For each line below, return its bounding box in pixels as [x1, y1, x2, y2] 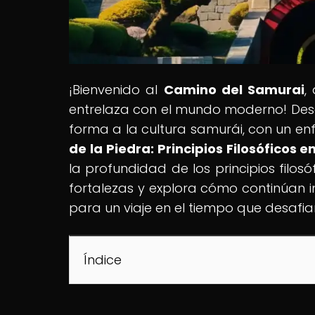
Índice [84, 250, 122, 269]
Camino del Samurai [163, 80, 305, 98]
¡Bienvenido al [69, 80, 164, 98]
